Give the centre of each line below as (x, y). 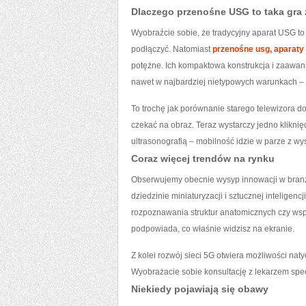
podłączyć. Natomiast (172, 49)
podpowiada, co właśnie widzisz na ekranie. (213, 229)
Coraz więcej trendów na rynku (203, 158)
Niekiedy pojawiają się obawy (200, 289)
